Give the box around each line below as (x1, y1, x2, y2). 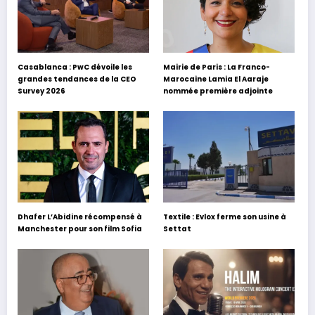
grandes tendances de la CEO (18, 73, 136, 84)
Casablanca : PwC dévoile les (18, 61, 132, 72)
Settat (163, 223, 192, 234)
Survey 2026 (18, 85, 65, 96)
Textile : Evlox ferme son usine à (163, 211, 287, 222)
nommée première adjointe (163, 85, 274, 96)
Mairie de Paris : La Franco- (163, 61, 271, 72)
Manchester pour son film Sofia (18, 223, 142, 234)
